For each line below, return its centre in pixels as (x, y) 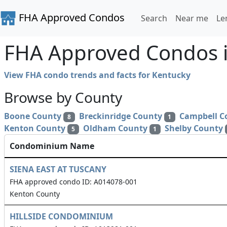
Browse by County (63, 97)
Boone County (33, 116)
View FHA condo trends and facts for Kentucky (97, 75)
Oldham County (115, 128)
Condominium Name (52, 146)
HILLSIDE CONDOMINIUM (61, 217)
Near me (192, 18)
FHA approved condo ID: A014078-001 (73, 182)
